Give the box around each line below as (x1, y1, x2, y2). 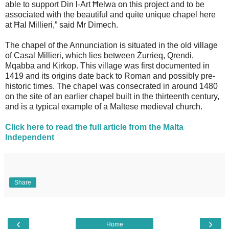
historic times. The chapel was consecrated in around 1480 (5, 81, 218, 90)
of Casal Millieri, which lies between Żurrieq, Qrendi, (5, 51, 194, 60)
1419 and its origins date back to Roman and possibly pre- (5, 71, 215, 80)
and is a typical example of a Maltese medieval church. (5, 102, 202, 111)
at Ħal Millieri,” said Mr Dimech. (5, 20, 118, 29)
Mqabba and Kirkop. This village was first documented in (5, 61, 210, 70)
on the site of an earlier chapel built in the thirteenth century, (5, 91, 219, 101)
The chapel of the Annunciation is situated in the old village (5, 40, 218, 50)
